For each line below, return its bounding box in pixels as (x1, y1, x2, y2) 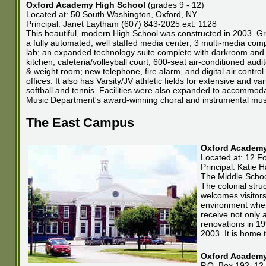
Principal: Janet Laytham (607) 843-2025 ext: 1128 (26, 18, 217, 28)
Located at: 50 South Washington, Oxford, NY (26, 9, 197, 19)
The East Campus (26, 115, 134, 130)
